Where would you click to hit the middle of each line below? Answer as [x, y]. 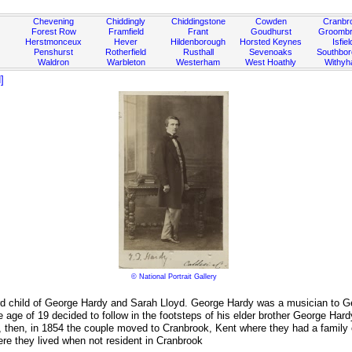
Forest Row [53, 31]
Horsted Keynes [271, 42]
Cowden [271, 21]
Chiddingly [126, 21]
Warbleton [126, 62]
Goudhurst [271, 31]
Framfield [126, 31]
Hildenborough [198, 42]
